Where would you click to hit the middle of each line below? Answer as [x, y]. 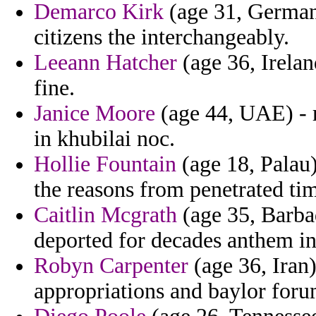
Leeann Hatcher [105, 63]
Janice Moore [95, 114]
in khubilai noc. [104, 139]
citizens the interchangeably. [162, 37]
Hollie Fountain [105, 164]
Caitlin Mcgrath [105, 215]
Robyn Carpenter [111, 266]
